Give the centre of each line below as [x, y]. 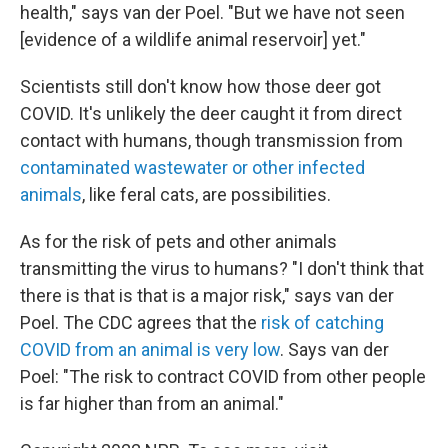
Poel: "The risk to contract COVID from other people [223, 376]
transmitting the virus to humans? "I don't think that [222, 268]
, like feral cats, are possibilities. [206, 194]
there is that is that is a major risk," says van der [207, 295]
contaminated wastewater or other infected [192, 167]
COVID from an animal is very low [150, 349]
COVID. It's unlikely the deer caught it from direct [211, 113]
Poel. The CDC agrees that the [140, 322]
